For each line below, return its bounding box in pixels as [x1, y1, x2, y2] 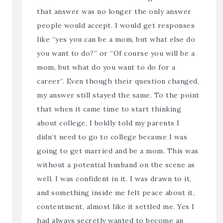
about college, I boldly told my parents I [37, 118, 180, 127]
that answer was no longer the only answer [37, 6, 192, 16]
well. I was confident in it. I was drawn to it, [37, 174, 192, 183]
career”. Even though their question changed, [37, 76, 200, 86]
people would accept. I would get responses [37, 20, 195, 30]
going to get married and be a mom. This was [37, 146, 199, 155]
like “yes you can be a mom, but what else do [37, 34, 196, 44]
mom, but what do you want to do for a [37, 62, 176, 72]
